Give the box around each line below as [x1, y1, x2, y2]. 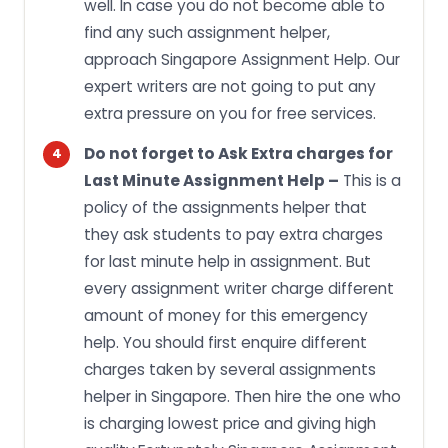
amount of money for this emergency [84, 304, 368, 326]
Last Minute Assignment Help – [84, 169, 339, 191]
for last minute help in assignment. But [84, 250, 371, 272]
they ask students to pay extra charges [84, 223, 383, 245]
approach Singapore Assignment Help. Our [84, 48, 400, 70]
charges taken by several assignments [84, 358, 376, 380]
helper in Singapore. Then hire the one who [84, 385, 401, 407]
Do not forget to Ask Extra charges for [84, 142, 393, 164]
